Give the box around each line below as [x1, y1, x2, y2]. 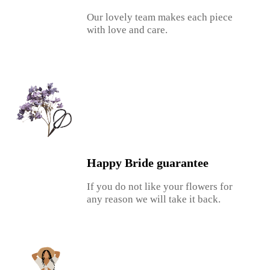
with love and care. [87, 24, 168, 36]
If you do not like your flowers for [87, 180, 233, 192]
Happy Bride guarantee [87, 155, 209, 169]
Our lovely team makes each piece [87, 11, 233, 24]
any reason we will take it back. [87, 193, 221, 205]
